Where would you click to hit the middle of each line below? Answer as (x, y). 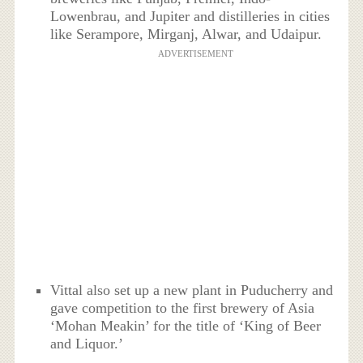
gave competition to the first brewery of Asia (183, 308)
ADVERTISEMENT (195, 53)
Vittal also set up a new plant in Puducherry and (192, 290)
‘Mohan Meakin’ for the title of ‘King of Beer (186, 326)
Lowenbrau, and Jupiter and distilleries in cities (190, 16)
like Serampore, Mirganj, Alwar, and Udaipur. (186, 34)
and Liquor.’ (87, 344)
